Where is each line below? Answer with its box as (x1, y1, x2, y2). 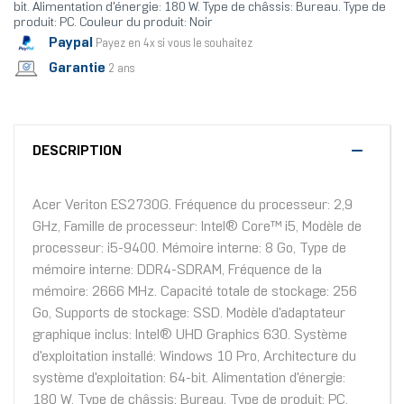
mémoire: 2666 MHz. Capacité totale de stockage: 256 (32, 285, 357, 299)
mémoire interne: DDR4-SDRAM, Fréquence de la (32, 263, 322, 278)
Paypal (49, 35, 93, 50)
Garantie (49, 60, 106, 75)
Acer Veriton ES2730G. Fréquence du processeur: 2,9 (32, 198, 353, 213)
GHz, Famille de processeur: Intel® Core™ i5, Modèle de (32, 220, 362, 234)
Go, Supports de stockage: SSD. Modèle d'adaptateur (32, 307, 345, 321)
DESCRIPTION (32, 144, 122, 159)
